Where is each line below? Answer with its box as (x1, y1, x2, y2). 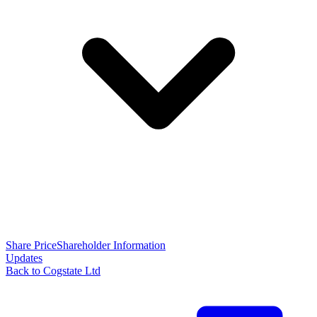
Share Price (6, 239, 57, 251)
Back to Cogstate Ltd (6, 265, 100, 277)
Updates (6, 252, 42, 264)
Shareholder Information (57, 239, 166, 251)
